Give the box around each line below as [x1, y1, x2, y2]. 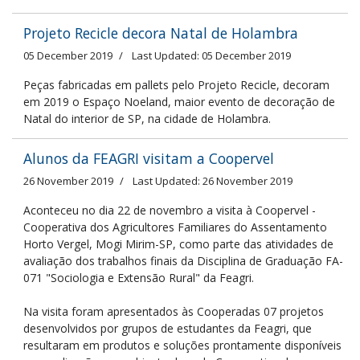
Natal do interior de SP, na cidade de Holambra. [23, 111, 271, 126]
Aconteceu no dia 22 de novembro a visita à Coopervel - [23, 202, 316, 218]
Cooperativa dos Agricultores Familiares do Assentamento [23, 219, 327, 235]
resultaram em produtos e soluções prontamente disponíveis [23, 337, 342, 353]
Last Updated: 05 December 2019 [132, 48, 291, 63]
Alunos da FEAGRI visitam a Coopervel [23, 149, 274, 168]
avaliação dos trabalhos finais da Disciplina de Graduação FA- [23, 253, 343, 268]
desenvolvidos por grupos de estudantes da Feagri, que [23, 321, 312, 336]
